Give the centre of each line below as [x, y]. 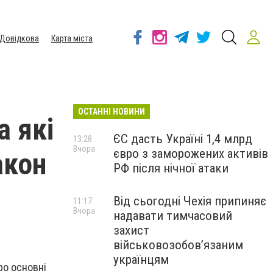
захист [131, 230]
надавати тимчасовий [173, 216]
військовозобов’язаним [178, 245]
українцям [141, 260]
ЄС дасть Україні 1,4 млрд [183, 139]
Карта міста [72, 38]
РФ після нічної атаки [171, 168]
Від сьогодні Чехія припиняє [190, 201]
